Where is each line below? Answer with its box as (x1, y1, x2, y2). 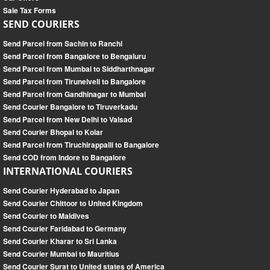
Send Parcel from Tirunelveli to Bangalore (3, 76, 146, 87)
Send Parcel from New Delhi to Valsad (3, 114, 132, 125)
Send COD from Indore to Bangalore (3, 152, 126, 163)
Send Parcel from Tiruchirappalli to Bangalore (3, 139, 159, 151)
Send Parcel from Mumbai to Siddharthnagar (3, 63, 155, 75)
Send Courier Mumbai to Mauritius (3, 248, 119, 260)
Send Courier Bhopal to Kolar (3, 127, 103, 138)
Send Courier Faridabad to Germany (3, 223, 127, 234)
